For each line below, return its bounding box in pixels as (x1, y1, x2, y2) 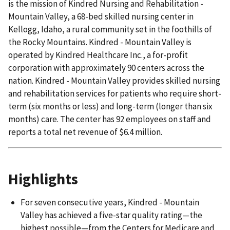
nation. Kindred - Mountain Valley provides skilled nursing (8, 74, 220, 86)
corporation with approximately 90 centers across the (8, 62, 204, 73)
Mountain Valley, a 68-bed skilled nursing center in (8, 10, 194, 22)
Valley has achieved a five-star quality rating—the (21, 209, 202, 221)
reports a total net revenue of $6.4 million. (8, 126, 162, 138)
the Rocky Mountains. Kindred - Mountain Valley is (8, 36, 191, 48)
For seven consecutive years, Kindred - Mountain (21, 197, 199, 208)
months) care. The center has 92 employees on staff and (8, 113, 211, 125)
